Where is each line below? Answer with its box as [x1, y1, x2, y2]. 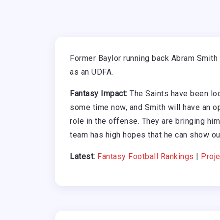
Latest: [70, 152, 95, 162]
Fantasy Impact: [70, 89, 128, 99]
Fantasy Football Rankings [97, 152, 194, 162]
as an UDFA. [70, 67, 113, 77]
